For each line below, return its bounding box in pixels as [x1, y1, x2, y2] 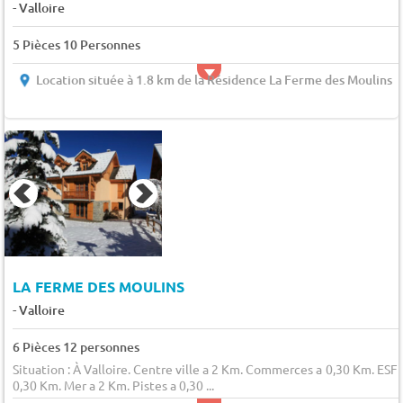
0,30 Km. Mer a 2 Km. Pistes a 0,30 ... [12, 377, 214, 394]
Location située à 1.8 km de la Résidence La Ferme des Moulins [35, 70, 392, 88]
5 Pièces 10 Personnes [12, 35, 140, 53]
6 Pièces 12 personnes [12, 338, 139, 356]
